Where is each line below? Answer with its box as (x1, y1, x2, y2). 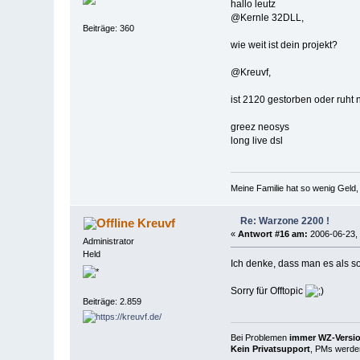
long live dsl (230, 134, 283, 146)
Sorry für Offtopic (230, 285, 305, 297)
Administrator (83, 236, 135, 247)
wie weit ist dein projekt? (230, 39, 337, 51)
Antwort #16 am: (237, 229, 308, 239)
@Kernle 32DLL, (230, 11, 304, 23)
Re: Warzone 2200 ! (240, 215, 330, 227)
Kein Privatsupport (230, 343, 310, 354)
